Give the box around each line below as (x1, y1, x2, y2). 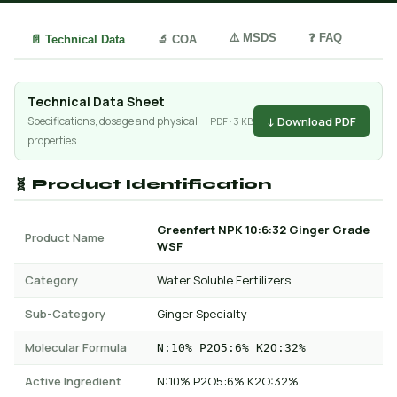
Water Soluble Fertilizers (157, 272, 291, 288)
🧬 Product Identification (14, 176, 271, 192)
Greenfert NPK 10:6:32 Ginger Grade (157, 222, 370, 237)
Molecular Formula (25, 339, 127, 355)
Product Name (25, 230, 105, 245)
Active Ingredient (25, 373, 121, 389)
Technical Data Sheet (27, 93, 165, 110)
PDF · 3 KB (210, 114, 253, 128)
